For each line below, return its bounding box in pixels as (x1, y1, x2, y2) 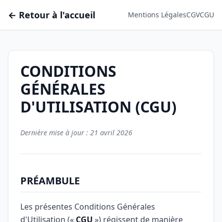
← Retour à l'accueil (8, 9, 95, 21)
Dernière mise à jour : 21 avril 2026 (20, 128, 132, 137)
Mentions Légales (128, 10, 186, 19)
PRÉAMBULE (20, 174, 80, 187)
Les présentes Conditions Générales (20, 201, 155, 212)
